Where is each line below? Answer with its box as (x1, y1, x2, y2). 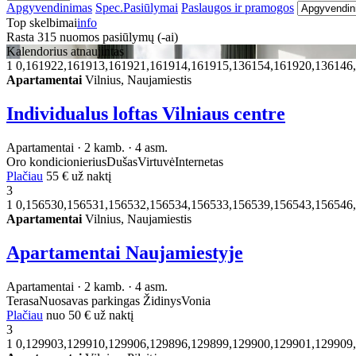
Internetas (175, 155, 223, 169)
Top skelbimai (6, 16, 77, 30)
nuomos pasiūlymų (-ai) (56, 30, 178, 44)
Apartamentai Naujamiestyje (6, 242, 243, 264)
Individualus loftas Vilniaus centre (6, 103, 285, 125)
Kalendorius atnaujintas (6, 44, 124, 59)
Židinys (143, 293, 181, 308)
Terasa (6, 293, 39, 308)
